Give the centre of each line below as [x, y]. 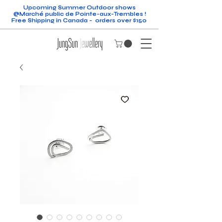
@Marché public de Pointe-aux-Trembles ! [80, 14]
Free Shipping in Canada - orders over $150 [80, 21]
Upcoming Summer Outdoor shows [80, 8]
